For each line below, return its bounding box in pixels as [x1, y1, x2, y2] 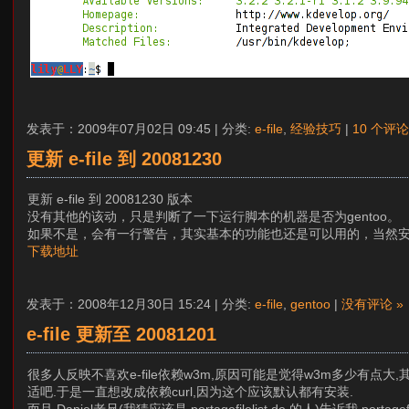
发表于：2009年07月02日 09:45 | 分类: [26, 121, 255, 136]
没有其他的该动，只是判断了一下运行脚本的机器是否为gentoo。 [27, 208, 401, 224]
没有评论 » [341, 297, 404, 312]
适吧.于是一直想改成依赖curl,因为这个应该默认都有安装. [27, 384, 354, 400]
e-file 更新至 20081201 [26, 324, 216, 345]
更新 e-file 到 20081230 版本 [27, 191, 194, 206]
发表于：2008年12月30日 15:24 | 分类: [26, 297, 255, 312]
